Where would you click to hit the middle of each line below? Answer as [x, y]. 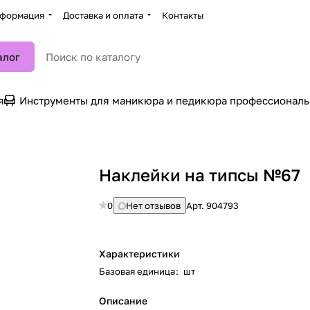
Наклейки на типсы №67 [200, 175]
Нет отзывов [154, 206]
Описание [124, 301]
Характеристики [140, 254]
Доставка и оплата [103, 15]
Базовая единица [137, 271]
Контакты [183, 15]
